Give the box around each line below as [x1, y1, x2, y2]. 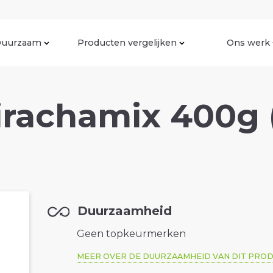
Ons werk [227, 37, 270, 48]
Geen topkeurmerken [77, 228, 186, 240]
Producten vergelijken [77, 37, 177, 48]
